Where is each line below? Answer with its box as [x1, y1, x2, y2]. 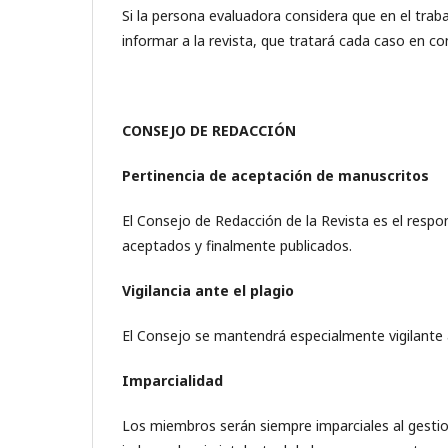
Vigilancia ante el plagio [122, 281, 294, 300]
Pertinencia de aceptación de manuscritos [122, 166, 429, 185]
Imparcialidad [122, 371, 223, 390]
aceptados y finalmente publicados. [122, 236, 352, 255]
